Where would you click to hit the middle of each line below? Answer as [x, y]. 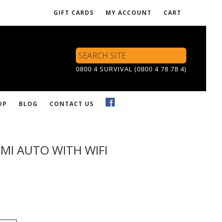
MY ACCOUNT [129, 13]
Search [86, 52]
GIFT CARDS [74, 13]
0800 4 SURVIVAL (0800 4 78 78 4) [131, 69]
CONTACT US [72, 104]
